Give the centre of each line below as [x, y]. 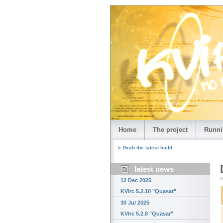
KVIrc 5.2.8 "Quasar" [147, 214]
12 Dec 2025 [136, 180]
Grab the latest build [148, 148]
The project [170, 130]
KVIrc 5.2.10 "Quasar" [148, 191]
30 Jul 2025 [135, 203]
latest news [154, 169]
